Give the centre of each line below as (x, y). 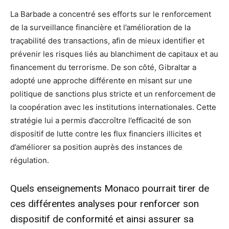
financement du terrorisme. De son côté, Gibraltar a (103, 67)
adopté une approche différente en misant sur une (101, 81)
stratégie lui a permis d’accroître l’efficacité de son (101, 121)
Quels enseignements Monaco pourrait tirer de (110, 189)
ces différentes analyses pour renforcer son (105, 204)
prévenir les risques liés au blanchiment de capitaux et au (114, 54)
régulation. (30, 161)
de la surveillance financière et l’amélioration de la (100, 28)
